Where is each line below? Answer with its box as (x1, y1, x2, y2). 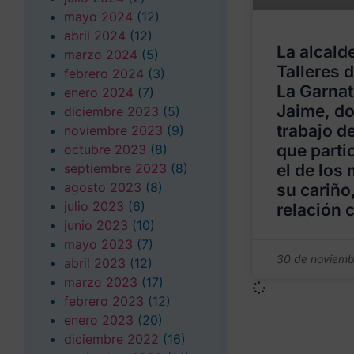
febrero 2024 (64, 65, 144, 81)
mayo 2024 (64, 8, 133, 24)
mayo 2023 (64, 235, 133, 252)
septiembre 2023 (64, 160, 167, 176)
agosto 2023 (64, 179, 141, 195)
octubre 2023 (64, 141, 146, 157)
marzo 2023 (64, 273, 137, 290)
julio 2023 (64, 198, 124, 214)
